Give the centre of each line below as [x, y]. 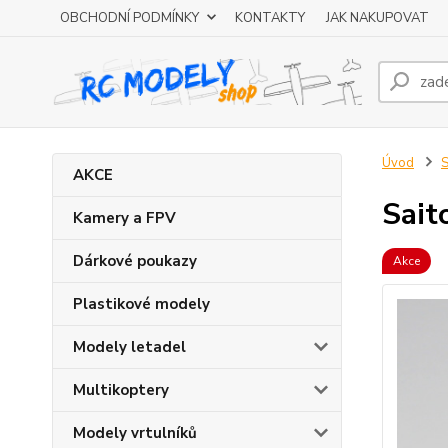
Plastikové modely [141, 304]
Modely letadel [129, 347]
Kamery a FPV [124, 218]
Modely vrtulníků [135, 433]
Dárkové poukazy [135, 261]
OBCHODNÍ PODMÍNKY [129, 18]
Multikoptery [121, 390]
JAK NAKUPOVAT [377, 18]
